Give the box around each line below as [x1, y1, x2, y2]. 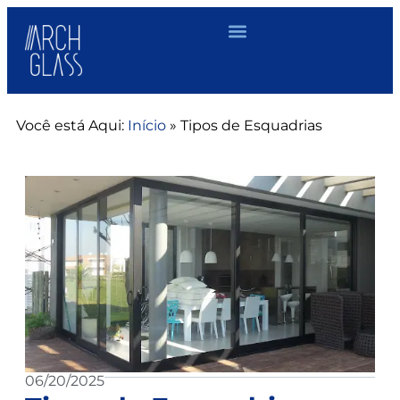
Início [128, 116, 166, 134]
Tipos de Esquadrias [180, 116, 322, 134]
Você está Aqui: [16, 116, 124, 134]
